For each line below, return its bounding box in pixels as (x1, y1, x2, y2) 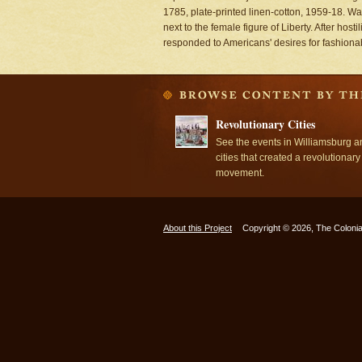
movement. (216, 166, 264, 179)
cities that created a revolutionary (216, 151, 360, 163)
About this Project (163, 223, 232, 233)
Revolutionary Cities (216, 116, 315, 133)
